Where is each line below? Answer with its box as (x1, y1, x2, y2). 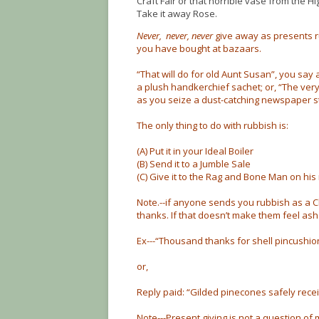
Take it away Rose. (137, 7, 217, 20)
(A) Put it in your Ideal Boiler (137, 145, 253, 157)
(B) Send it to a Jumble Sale (137, 157, 251, 170)
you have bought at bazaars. (137, 42, 261, 55)
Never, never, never (137, 29, 213, 42)
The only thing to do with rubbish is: (137, 119, 288, 132)
